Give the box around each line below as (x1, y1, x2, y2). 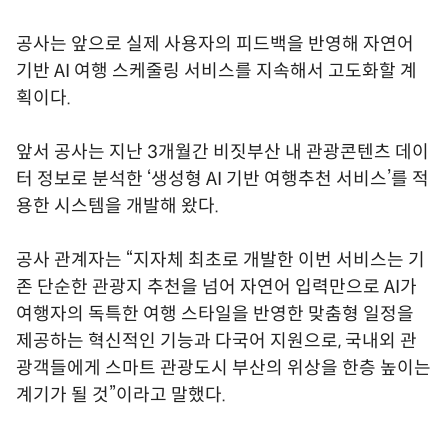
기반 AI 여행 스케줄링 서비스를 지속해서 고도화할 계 (16, 59, 417, 82)
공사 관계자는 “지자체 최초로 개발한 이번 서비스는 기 (16, 248, 425, 271)
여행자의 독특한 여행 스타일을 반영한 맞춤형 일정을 (16, 302, 414, 325)
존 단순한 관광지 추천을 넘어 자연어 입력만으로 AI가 (16, 275, 417, 298)
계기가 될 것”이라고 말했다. (16, 383, 226, 406)
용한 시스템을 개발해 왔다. (16, 194, 219, 217)
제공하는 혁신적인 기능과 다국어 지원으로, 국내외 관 (16, 329, 417, 352)
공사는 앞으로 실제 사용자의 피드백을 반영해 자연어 (16, 32, 414, 55)
